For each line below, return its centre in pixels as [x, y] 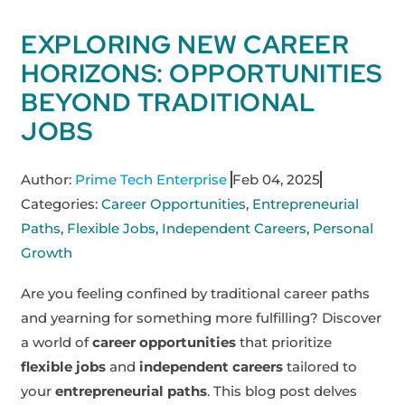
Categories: [60, 203]
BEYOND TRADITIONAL [168, 102]
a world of [57, 343]
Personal [344, 228]
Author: [47, 179]
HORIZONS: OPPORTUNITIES [202, 73]
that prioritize [284, 343]
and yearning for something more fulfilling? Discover [202, 318]
